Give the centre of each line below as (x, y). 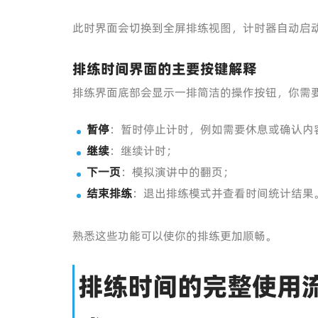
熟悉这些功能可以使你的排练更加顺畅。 (175, 236)
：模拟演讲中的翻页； (177, 172)
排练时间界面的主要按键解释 (165, 69)
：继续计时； (143, 150)
